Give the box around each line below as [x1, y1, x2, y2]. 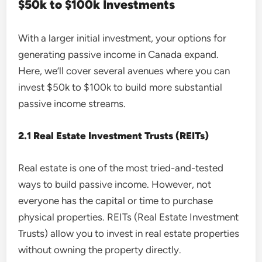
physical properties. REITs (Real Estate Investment [18, 211, 239, 223]
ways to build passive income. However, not [18, 178, 212, 190]
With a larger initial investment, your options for [18, 32, 227, 44]
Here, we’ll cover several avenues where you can [18, 64, 230, 77]
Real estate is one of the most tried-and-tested [18, 161, 224, 174]
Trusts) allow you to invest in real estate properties [18, 227, 240, 239]
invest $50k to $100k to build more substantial [18, 81, 223, 93]
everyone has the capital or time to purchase [18, 194, 213, 206]
